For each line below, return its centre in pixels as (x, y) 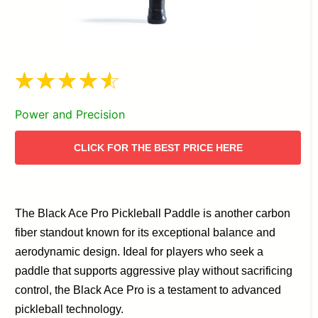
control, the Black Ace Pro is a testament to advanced (148, 290)
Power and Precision (70, 114)
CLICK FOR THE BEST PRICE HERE (158, 147)
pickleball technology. (70, 309)
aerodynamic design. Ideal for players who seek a (139, 251)
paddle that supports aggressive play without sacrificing (154, 270)
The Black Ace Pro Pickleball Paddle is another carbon (153, 213)
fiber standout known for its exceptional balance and (146, 232)
